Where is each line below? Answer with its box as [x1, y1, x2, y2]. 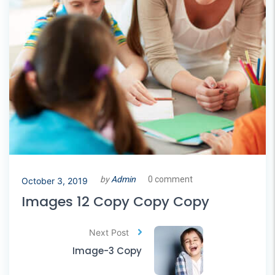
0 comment [148, 174, 193, 184]
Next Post [88, 227, 129, 238]
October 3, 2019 [21, 175, 88, 186]
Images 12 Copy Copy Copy [21, 192, 209, 211]
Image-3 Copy [72, 244, 142, 257]
